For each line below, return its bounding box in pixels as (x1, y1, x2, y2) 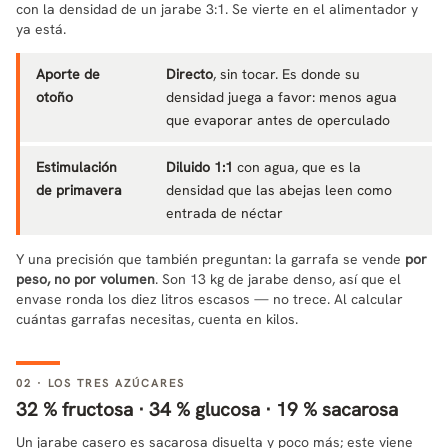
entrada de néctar (166, 203, 283, 222)
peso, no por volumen (16, 269, 155, 288)
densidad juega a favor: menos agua (166, 87, 397, 106)
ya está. (16, 19, 66, 38)
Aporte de (36, 64, 100, 83)
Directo (166, 64, 213, 83)
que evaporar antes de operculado (166, 110, 390, 129)
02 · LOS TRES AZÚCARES (16, 375, 185, 390)
